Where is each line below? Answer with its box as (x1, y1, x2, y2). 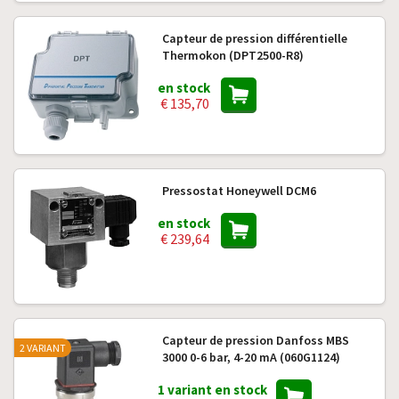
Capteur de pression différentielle (161, 30, 347, 46)
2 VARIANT (20, 341, 66, 354)
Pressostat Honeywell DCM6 (161, 183, 316, 199)
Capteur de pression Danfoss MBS (161, 332, 349, 348)
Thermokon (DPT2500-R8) (161, 47, 304, 63)
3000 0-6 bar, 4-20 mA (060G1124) (161, 349, 340, 365)
